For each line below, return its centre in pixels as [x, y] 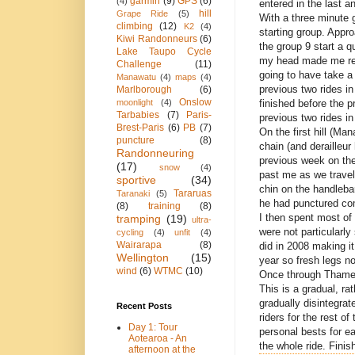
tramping [139, 219]
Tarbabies [138, 115]
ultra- [202, 220]
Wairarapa [139, 245]
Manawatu [136, 77]
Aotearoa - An [158, 339]
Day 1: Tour [153, 328]
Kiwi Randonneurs [157, 39]
